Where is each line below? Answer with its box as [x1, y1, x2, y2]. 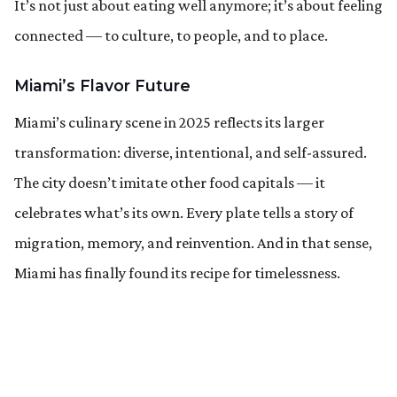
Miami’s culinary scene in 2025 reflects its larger [14, 113, 324, 131]
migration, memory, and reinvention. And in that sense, [14, 233, 372, 252]
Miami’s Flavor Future [14, 75, 191, 95]
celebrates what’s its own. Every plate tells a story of [14, 203, 354, 222]
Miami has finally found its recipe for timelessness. [14, 263, 340, 282]
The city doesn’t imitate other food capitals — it [14, 173, 325, 191]
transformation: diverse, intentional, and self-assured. [14, 143, 367, 161]
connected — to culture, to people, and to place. [14, 26, 328, 44]
